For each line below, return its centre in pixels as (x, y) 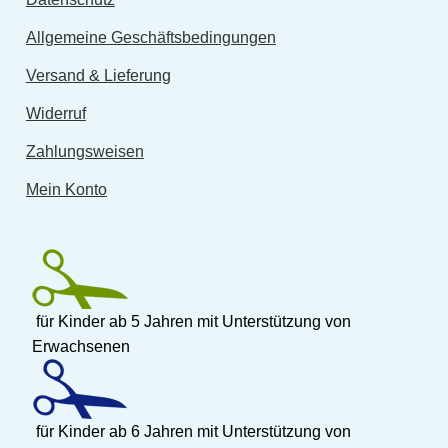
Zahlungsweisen (84, 152)
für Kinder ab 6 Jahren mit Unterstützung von (191, 432)
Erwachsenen (81, 347)
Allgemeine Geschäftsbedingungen (150, 38)
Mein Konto (66, 190)
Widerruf (55, 114)
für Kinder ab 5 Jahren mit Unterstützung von (191, 322)
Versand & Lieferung (98, 76)
